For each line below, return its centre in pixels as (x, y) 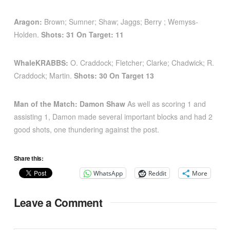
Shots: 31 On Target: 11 (82, 35)
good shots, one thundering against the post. (86, 130)
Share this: (28, 158)
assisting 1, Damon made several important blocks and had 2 (113, 117)
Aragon (26, 22)
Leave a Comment (58, 203)
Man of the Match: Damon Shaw (69, 104)
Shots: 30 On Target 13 (114, 76)
